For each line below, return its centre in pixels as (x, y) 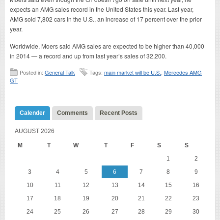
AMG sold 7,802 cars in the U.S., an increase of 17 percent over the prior (106, 19)
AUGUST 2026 (35, 131)
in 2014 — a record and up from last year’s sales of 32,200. (88, 55)
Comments (72, 113)
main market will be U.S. (133, 72)
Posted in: (32, 72)
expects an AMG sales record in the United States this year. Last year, (102, 9)
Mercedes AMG (183, 72)
